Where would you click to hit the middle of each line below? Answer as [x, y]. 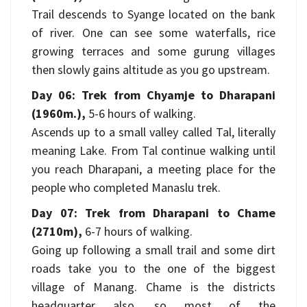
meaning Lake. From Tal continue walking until [153, 150]
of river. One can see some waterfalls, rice [153, 33]
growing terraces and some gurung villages [153, 51]
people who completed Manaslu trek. [126, 187]
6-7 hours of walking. [137, 231]
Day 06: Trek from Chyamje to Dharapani [153, 95]
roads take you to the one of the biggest [153, 268]
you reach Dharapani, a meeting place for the [153, 169]
